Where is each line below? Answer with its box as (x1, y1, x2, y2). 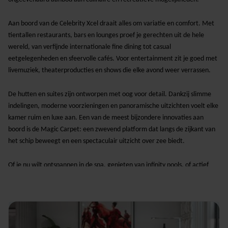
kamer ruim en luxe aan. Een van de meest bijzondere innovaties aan (8, 114, 204, 122)
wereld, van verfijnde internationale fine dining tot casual (8, 43, 171, 51)
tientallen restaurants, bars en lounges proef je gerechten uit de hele (8, 32, 204, 39)
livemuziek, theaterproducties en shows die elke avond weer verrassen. (8, 67, 211, 74)
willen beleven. (8, 208, 51, 216)
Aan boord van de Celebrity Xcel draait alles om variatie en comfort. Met (8, 20, 214, 27)
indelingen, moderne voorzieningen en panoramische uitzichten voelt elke (8, 102, 218, 110)
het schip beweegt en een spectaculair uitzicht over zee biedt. (8, 137, 185, 145)
